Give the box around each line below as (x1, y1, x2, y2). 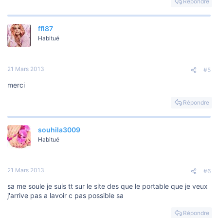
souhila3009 (38, 126, 80, 134)
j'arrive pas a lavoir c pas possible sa (7, 191, 124, 200)
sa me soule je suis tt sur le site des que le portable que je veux (7, 182, 208, 191)
